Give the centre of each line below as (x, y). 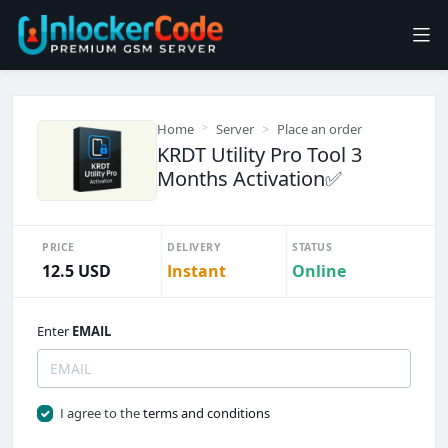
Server (235, 129)
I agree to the (101, 412)
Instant (196, 270)
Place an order (319, 129)
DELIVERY (194, 246)
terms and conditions (206, 412)
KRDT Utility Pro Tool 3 (259, 154)
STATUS (312, 246)
